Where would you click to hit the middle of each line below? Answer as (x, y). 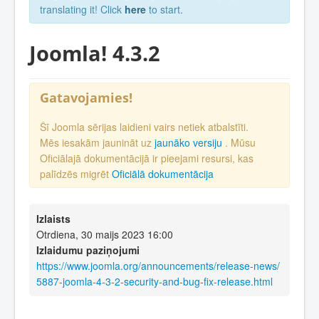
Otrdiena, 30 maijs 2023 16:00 (105, 235)
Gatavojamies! (86, 97)
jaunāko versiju (190, 143)
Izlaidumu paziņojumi (88, 250)
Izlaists (53, 219)
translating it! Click (82, 9)
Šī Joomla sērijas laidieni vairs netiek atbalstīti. (144, 127)
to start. (164, 9)
